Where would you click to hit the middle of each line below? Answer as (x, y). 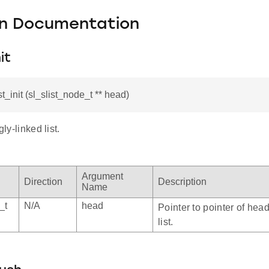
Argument (102, 177)
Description (182, 182)
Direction (43, 182)
